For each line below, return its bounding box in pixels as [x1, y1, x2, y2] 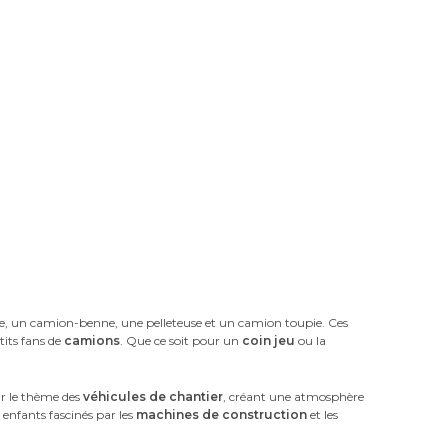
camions [64, 332, 121, 348]
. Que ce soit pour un [120, 332, 243, 348]
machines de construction [136, 406, 308, 422]
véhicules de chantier [83, 388, 224, 404]
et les [307, 406, 339, 422]
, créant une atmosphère [223, 388, 365, 404]
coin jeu [242, 332, 296, 348]
